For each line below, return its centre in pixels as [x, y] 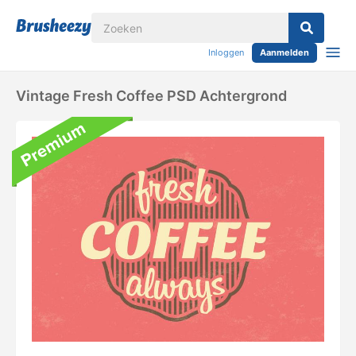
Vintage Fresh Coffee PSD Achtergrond [151, 96]
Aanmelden [284, 52]
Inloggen [226, 52]
